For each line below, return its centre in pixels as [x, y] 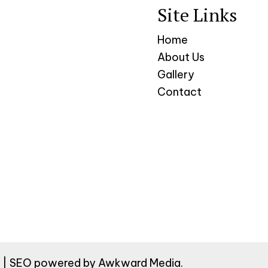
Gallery [176, 74]
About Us [181, 57]
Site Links [197, 15]
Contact [180, 92]
